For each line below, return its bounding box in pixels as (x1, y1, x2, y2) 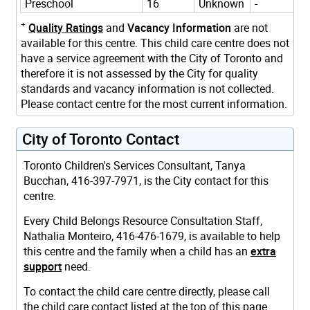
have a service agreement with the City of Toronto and (21, 50, 283, 66)
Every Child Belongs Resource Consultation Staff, (24, 212, 262, 228)
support (24, 258, 62, 274)
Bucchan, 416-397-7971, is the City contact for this (24, 172, 268, 188)
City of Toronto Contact (22, 128, 179, 149)
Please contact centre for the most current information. (21, 95, 287, 111)
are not (231, 19, 268, 35)
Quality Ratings (28, 19, 103, 35)
